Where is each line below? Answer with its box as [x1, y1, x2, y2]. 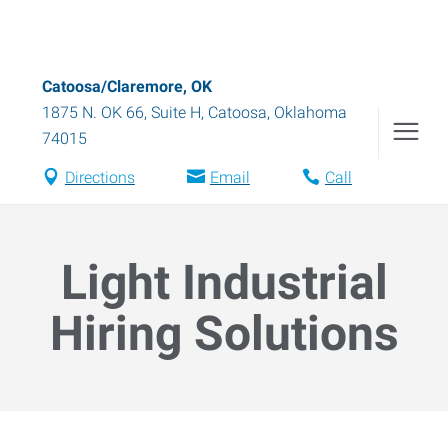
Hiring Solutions [49, 305, 399, 362]
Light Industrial [60, 254, 388, 311]
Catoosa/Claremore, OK [42, 77, 212, 96]
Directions [64, 168, 135, 187]
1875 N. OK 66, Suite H [42, 103, 201, 122]
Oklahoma [274, 103, 347, 122]
